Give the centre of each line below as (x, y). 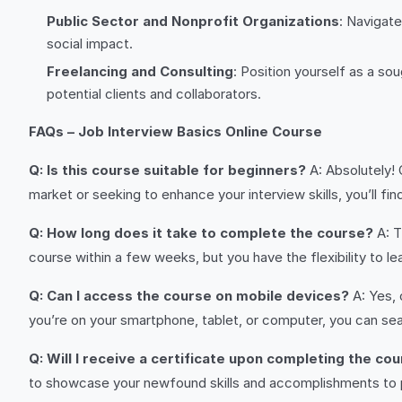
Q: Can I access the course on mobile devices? (189, 296)
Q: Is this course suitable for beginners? (167, 170)
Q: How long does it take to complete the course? (201, 233)
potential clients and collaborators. (154, 94)
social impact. (90, 44)
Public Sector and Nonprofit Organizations (193, 21)
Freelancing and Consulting (140, 71)
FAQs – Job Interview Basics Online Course (175, 131)
